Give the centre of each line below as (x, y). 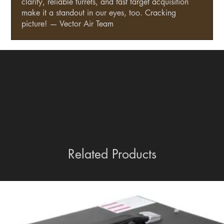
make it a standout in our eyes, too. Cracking (99, 13)
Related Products (112, 154)
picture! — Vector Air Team (68, 24)
